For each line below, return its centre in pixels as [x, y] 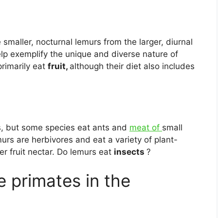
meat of [146, 127]
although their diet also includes [132, 66]
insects [130, 152]
